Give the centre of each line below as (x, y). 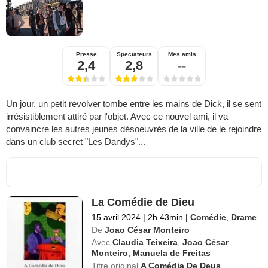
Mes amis (182, 54)
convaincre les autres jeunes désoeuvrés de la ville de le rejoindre (134, 129)
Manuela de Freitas (172, 253)
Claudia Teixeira (145, 242)
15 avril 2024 (116, 217)
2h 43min (166, 217)
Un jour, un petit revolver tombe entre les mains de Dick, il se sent (134, 103)
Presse (86, 54)
